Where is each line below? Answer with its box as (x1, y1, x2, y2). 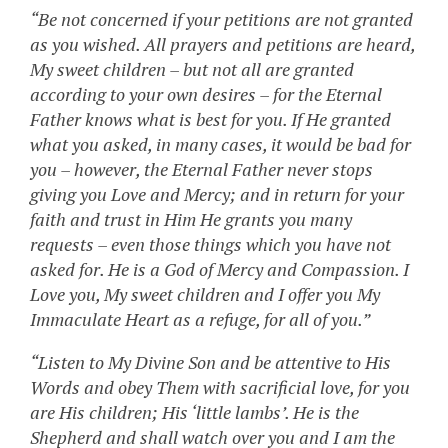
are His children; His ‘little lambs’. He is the (30, 400, 359, 425)
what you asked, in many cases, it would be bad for (30, 132, 411, 157)
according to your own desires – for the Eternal (30, 82, 382, 107)
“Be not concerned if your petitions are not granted (30, 7, 413, 32)
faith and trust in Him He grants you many (30, 207, 352, 232)
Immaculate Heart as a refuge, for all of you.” (30, 307, 370, 332)
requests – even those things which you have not (30, 232, 391, 257)
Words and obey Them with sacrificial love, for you (30, 375, 410, 400)
